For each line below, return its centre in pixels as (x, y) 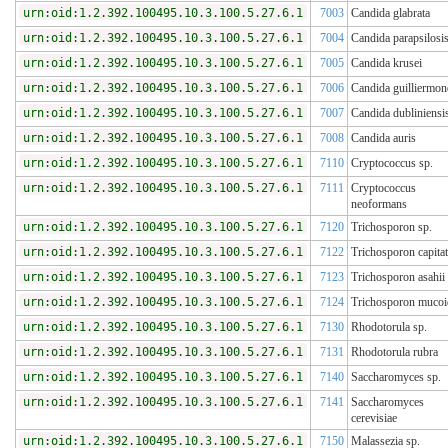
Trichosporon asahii (398, 277)
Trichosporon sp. (391, 227)
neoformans (379, 204)
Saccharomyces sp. (396, 377)
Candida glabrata (390, 13)
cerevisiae (374, 418)
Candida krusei (386, 63)
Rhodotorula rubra (394, 352)
